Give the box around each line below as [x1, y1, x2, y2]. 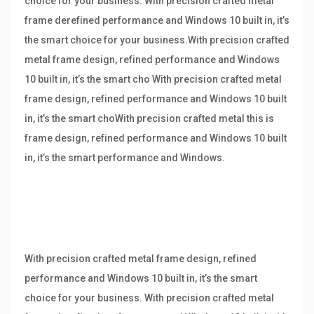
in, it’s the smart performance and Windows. [25, 152, 225, 164]
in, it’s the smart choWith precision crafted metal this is [25, 113, 274, 125]
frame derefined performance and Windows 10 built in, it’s [25, 15, 289, 27]
